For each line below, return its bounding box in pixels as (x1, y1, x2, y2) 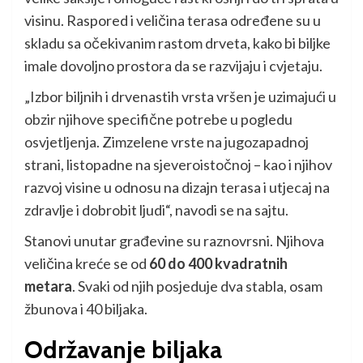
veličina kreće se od (24, 254, 149, 273)
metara (24, 277, 72, 296)
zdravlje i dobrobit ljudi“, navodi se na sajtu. (24, 201, 288, 220)
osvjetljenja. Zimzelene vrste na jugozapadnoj (24, 133, 309, 152)
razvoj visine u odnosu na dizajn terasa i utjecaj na (24, 178, 330, 197)
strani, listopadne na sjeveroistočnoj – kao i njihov (24, 156, 332, 174)
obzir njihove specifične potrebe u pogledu (24, 110, 293, 129)
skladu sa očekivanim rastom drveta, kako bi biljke (24, 34, 331, 53)
